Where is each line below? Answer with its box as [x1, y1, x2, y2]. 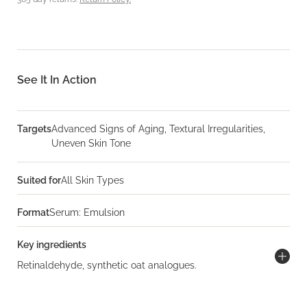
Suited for [17, 175, 61, 186]
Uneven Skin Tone [51, 138, 131, 149]
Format [17, 207, 49, 218]
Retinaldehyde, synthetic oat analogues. [17, 260, 197, 271]
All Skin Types [61, 175, 124, 186]
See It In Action [17, 73, 97, 86]
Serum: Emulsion [49, 207, 125, 218]
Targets [17, 123, 51, 134]
